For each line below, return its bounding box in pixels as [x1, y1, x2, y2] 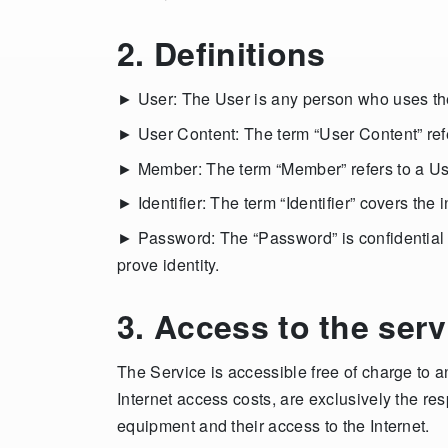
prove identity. [117, 253, 220, 277]
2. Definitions [117, 30, 326, 77]
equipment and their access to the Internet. [117, 414, 430, 438]
